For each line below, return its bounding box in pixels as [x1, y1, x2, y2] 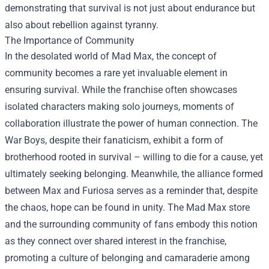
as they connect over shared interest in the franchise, [5, 235, 226, 247]
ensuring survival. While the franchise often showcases [5, 84, 237, 95]
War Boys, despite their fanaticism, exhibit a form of [5, 134, 223, 146]
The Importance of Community [5, 35, 134, 46]
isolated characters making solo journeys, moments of [5, 101, 234, 112]
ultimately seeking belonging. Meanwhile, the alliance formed [5, 168, 263, 180]
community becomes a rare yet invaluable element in [5, 67, 228, 79]
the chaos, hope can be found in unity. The [5, 202, 186, 213]
